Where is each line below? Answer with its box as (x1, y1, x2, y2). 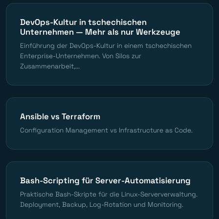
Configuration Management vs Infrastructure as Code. (20, 126, 193, 134)
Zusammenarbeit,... (20, 62, 80, 70)
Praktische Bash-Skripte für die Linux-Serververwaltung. (20, 190, 197, 198)
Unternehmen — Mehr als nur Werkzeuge (20, 26, 180, 37)
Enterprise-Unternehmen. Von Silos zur (20, 51, 141, 60)
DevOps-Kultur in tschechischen (20, 16, 147, 27)
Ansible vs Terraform (20, 110, 100, 122)
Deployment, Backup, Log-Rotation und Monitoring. (20, 200, 183, 209)
